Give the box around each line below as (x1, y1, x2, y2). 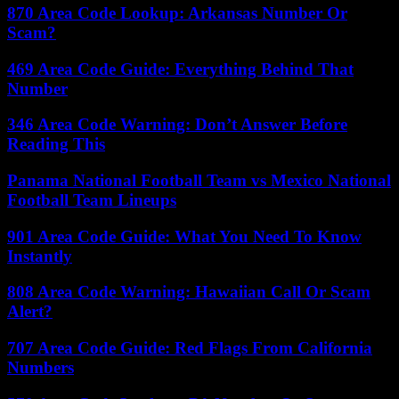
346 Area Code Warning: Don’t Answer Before (7, 115, 347, 134)
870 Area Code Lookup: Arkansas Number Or (7, 3, 347, 22)
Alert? (7, 302, 53, 322)
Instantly (7, 246, 72, 265)
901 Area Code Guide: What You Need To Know (7, 226, 362, 246)
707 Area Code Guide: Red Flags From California (7, 338, 372, 358)
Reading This (7, 134, 105, 154)
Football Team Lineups (7, 190, 176, 209)
